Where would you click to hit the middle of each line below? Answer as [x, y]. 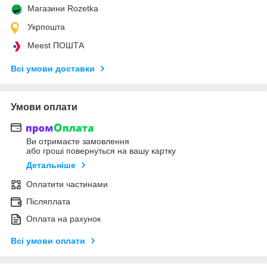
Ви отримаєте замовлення [78, 142]
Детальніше [51, 165]
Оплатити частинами [67, 184]
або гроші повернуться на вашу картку [101, 151]
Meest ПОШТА [56, 45]
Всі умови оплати [48, 241]
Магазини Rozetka [63, 8]
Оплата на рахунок [63, 219]
